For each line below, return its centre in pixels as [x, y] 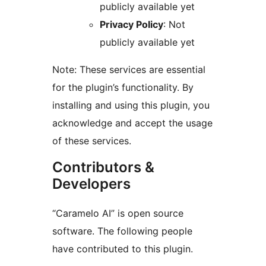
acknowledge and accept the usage [132, 123]
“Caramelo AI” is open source [118, 213]
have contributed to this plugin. [123, 249]
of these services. [92, 141]
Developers [91, 184]
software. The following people [122, 231]
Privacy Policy [132, 25]
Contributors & [103, 167]
